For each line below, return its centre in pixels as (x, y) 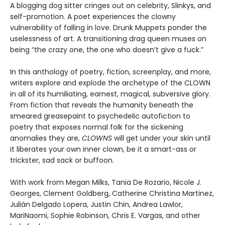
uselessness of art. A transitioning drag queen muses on (108, 38)
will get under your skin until (162, 138)
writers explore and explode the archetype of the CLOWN (110, 83)
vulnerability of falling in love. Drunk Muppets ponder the (108, 27)
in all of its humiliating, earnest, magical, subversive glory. (110, 94)
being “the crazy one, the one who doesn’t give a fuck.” (107, 49)
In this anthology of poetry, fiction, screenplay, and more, (110, 72)
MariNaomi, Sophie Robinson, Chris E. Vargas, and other (105, 215)
